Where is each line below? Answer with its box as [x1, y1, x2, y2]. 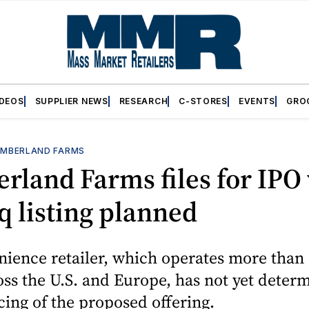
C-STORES [179, 95, 228, 106]
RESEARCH [119, 95, 168, 106]
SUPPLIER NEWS [34, 95, 108, 106]
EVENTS [238, 95, 276, 106]
